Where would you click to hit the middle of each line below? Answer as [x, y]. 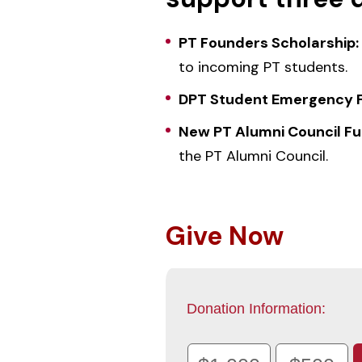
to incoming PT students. [263, 67]
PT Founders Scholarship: [268, 43]
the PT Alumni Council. [253, 156]
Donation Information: [256, 309]
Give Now [224, 236]
